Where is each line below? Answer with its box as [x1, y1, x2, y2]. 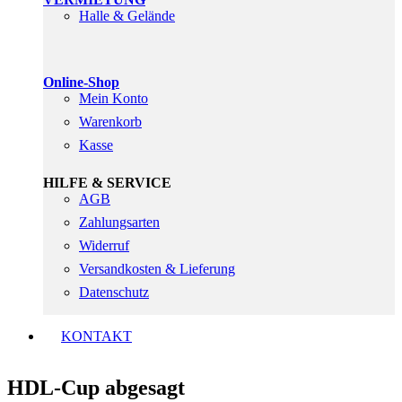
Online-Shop [43, 74, 119, 90]
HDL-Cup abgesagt [7, 375, 185, 399]
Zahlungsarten [79, 214, 160, 230]
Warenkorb [79, 114, 142, 129]
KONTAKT [61, 328, 132, 344]
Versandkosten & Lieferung [79, 261, 235, 276]
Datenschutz [79, 284, 149, 300]
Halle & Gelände [79, 8, 175, 23]
